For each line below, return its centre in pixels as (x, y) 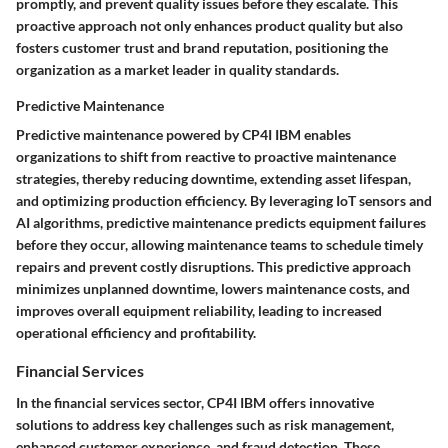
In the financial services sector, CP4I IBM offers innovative (195, 402)
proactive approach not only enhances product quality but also (209, 26)
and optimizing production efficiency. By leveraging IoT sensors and (224, 201)
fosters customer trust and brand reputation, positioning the (202, 48)
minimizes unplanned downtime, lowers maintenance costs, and (213, 289)
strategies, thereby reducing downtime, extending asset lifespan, (213, 179)
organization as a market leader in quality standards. (177, 70)
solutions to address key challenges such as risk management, (205, 424)
